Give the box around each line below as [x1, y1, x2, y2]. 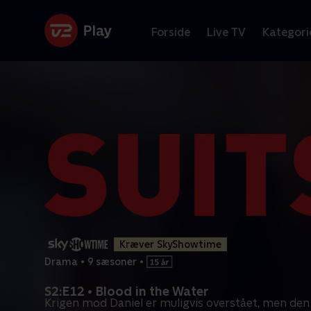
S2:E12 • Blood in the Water [44, 284, 209, 299]
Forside [151, 25, 190, 39]
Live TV [207, 25, 246, 39]
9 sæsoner [87, 255, 137, 267]
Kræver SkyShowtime [119, 239, 221, 250]
